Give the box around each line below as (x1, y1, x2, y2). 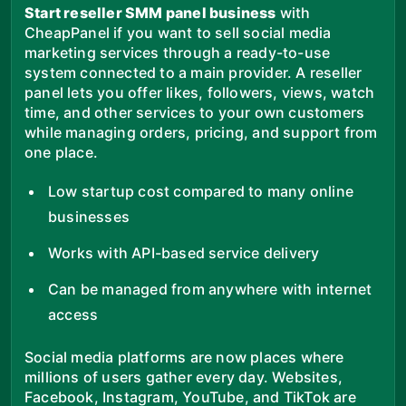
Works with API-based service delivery (48, 243, 320, 262)
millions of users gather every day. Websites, (24, 367, 343, 386)
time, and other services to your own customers (24, 102, 365, 121)
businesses (48, 207, 130, 226)
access (48, 304, 99, 324)
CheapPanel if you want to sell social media (24, 23, 332, 42)
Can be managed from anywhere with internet (48, 279, 372, 298)
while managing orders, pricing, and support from (24, 122, 378, 141)
